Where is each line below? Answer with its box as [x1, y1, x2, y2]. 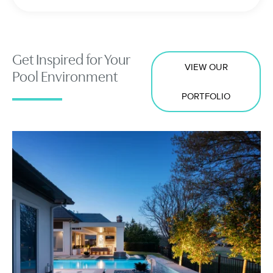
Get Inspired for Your [12, 51, 130, 69]
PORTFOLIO [182, 91, 230, 102]
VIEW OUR [184, 62, 228, 73]
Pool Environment [12, 68, 118, 86]
